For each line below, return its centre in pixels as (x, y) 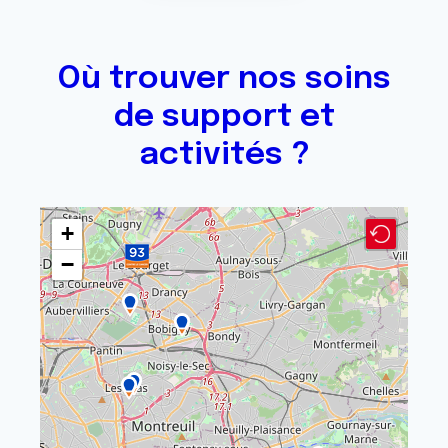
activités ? (224, 155)
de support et (224, 117)
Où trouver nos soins (224, 79)
